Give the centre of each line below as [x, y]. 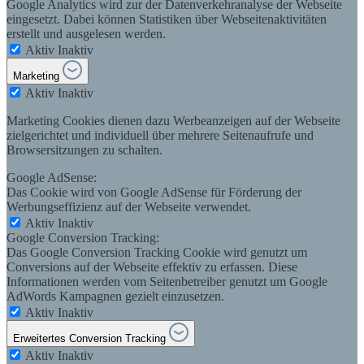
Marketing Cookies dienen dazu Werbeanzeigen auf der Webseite [173, 120]
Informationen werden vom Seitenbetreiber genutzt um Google [167, 281]
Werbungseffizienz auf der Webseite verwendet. [129, 206]
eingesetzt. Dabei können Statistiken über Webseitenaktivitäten [167, 19]
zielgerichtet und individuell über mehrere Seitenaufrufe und [160, 135]
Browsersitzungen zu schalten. [84, 149]
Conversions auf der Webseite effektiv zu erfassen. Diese [152, 266]
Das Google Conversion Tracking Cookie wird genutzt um [157, 252]
